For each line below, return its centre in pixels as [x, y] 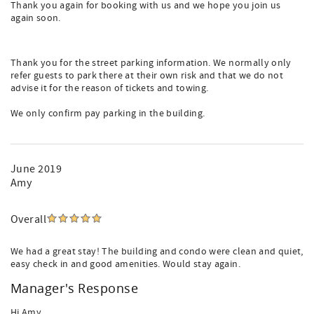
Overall [29, 219]
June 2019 [36, 169]
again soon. [36, 18]
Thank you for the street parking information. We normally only [151, 63]
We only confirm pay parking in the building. [108, 114]
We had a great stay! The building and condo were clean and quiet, [157, 252]
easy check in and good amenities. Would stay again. [125, 264]
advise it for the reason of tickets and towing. [110, 88]
